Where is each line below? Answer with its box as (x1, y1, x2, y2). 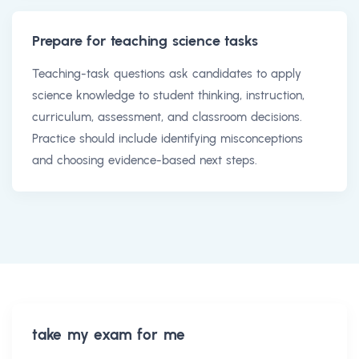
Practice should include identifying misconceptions (32, 131, 303, 146)
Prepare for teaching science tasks (32, 31, 259, 50)
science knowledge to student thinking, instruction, (32, 87, 305, 103)
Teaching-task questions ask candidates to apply (32, 66, 301, 81)
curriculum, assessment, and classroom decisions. (32, 109, 302, 124)
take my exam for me (32, 325, 186, 344)
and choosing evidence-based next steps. (32, 152, 257, 167)
